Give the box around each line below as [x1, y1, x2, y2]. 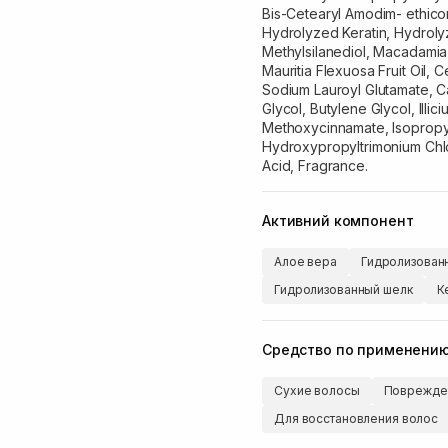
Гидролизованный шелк [274, 282, 413, 297]
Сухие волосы [274, 383, 360, 398]
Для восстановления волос [274, 411, 439, 426]
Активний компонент [262, 211, 414, 229]
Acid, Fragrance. [262, 157, 368, 174]
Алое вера [274, 254, 337, 269]
